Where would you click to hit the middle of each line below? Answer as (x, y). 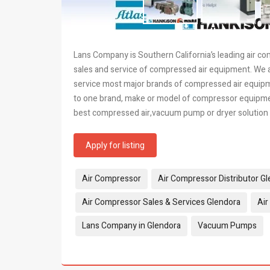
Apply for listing (115, 146)
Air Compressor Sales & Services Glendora (161, 202)
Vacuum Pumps (227, 226)
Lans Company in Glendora (131, 226)
